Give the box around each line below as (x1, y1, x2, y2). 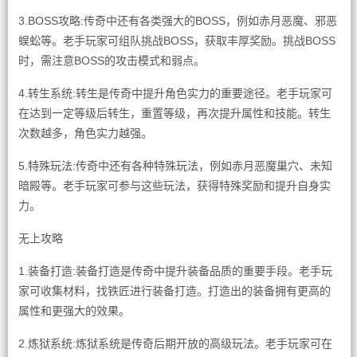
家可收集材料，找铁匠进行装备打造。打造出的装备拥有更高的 (18, 284, 331, 297)
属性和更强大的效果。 (18, 304, 130, 317)
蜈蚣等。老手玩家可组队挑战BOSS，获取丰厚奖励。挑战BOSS (18, 34, 335, 47)
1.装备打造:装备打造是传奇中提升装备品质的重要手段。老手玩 (18, 265, 332, 277)
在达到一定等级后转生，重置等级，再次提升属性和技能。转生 (18, 107, 331, 120)
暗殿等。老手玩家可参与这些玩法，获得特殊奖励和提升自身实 (18, 179, 331, 192)
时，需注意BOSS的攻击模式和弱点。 (18, 54, 205, 67)
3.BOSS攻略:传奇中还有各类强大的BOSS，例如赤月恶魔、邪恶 (18, 14, 337, 27)
